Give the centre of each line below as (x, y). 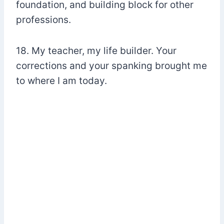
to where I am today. (61, 81)
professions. (43, 20)
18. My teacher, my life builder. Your (96, 51)
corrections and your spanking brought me (111, 66)
